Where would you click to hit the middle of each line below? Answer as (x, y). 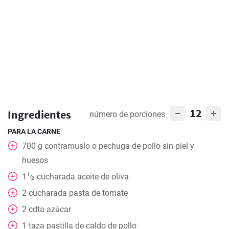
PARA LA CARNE (34, 131)
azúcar (59, 209)
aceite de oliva (103, 177)
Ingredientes (39, 114)
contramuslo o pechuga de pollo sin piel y (119, 146)
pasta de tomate (98, 193)
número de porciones (127, 114)
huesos (35, 160)
